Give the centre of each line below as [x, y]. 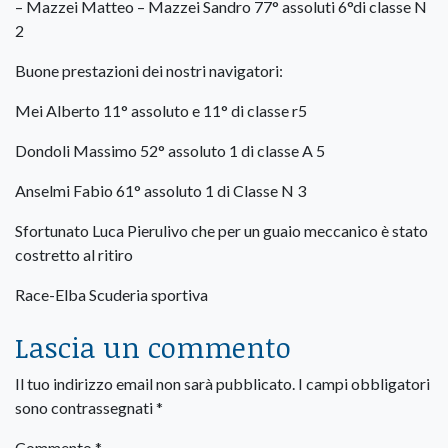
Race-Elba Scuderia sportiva [111, 294]
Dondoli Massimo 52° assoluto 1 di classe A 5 [170, 150]
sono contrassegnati [85, 407]
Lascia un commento [153, 346]
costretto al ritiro [74, 254]
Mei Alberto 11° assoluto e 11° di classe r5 [161, 110]
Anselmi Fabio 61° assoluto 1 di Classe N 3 [160, 190]
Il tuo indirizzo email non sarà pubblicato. [155, 383]
